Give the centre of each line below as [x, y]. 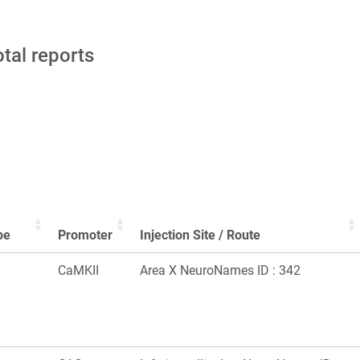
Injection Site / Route [200, 235]
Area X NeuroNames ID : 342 [220, 271]
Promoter [85, 235]
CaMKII [78, 271]
